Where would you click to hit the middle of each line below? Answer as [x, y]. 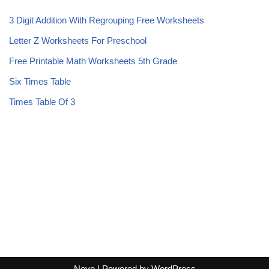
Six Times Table [40, 81]
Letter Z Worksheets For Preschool [78, 40]
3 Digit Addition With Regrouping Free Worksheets [107, 20]
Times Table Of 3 [42, 101]
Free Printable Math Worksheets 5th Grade [93, 61]
